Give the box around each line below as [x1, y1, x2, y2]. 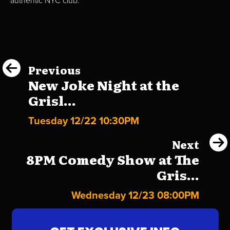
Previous [28, 62, 81, 78]
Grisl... [28, 91, 76, 110]
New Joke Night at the [28, 75, 179, 95]
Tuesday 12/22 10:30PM [28, 115, 139, 128]
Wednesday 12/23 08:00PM [71, 189, 199, 202]
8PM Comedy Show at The [26, 150, 199, 169]
